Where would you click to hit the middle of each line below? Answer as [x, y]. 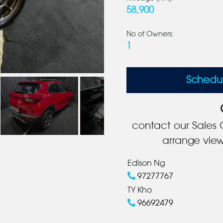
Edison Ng [146, 163]
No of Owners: [150, 34]
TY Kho [139, 190]
